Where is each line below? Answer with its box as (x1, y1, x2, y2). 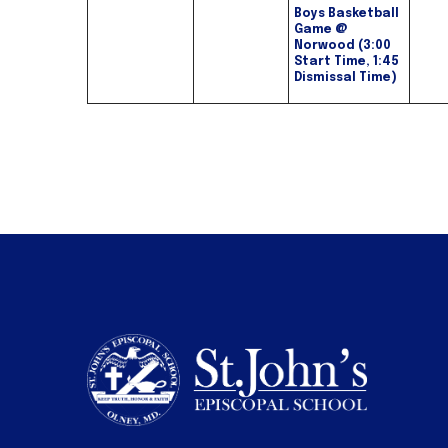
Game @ (294, 24, 348, 37)
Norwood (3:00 (294, 40, 391, 53)
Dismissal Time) (294, 72, 397, 85)
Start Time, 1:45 (294, 56, 399, 69)
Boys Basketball (294, 8, 399, 21)
